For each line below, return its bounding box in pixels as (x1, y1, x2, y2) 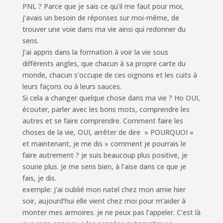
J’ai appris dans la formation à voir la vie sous (22, 47, 168, 57)
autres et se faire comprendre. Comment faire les (22, 116, 183, 126)
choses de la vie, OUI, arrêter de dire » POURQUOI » (22, 127, 194, 137)
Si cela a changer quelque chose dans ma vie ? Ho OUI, (22, 93, 200, 103)
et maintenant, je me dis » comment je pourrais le (22, 139, 186, 149)
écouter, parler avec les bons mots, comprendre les (22, 105, 190, 114)
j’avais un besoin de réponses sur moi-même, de (22, 13, 179, 23)
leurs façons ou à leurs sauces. (22, 82, 121, 92)
